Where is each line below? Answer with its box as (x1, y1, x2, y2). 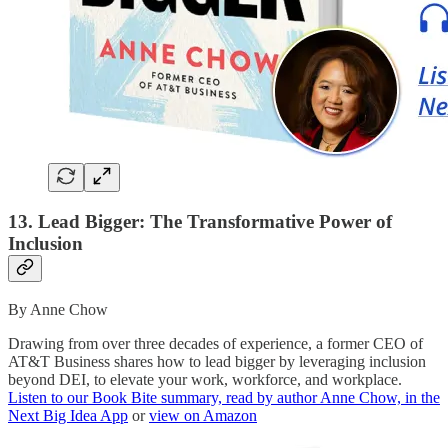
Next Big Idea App (8, 406, 128, 424)
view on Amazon (149, 406, 257, 424)
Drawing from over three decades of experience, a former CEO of (8, 334, 423, 352)
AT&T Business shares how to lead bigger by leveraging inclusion (8, 352, 426, 370)
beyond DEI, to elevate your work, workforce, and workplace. (8, 370, 402, 388)
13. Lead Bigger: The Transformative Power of (8, 211, 392, 233)
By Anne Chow (8, 300, 108, 318)
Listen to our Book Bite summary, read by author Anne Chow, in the (8, 388, 440, 406)
